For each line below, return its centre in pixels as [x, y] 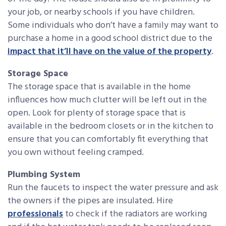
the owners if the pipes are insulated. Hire [90, 201]
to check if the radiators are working [135, 214]
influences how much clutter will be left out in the [107, 100]
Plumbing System [44, 175]
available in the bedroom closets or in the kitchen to [110, 126]
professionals [35, 214]
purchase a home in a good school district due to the [110, 38]
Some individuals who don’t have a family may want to [113, 25]
